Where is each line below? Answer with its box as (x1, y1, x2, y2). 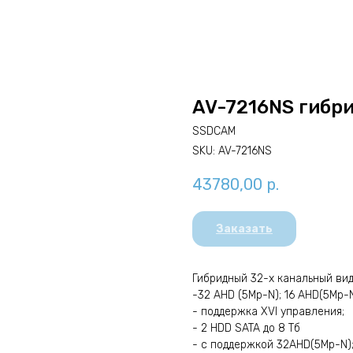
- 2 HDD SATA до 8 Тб (192, 321, 300, 336)
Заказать (216, 222, 273, 236)
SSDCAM (192, 124, 236, 138)
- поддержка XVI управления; (192, 305, 344, 319)
